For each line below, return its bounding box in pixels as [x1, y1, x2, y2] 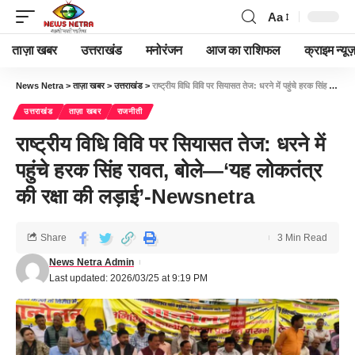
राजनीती [116, 107, 143, 116]
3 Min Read [277, 232, 327, 243]
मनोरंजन [145, 44, 182, 57]
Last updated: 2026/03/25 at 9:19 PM [49, 273, 208, 284]
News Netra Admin [49, 257, 134, 268]
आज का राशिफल [205, 44, 281, 57]
